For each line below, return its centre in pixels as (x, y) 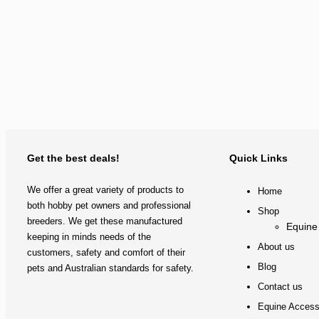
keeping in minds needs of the (89, 237)
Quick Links (258, 158)
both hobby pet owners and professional (109, 206)
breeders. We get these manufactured (105, 221)
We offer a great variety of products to (105, 190)
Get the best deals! (73, 158)
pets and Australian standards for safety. (112, 268)
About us (276, 247)
